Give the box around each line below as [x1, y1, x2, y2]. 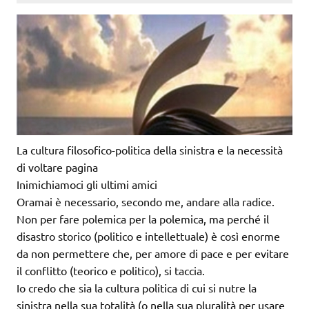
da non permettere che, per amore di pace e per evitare [17, 246, 289, 261]
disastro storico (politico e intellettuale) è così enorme [17, 229, 280, 243]
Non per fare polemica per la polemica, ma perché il [17, 212, 269, 226]
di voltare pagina [17, 160, 98, 175]
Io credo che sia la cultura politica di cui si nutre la [17, 281, 257, 295]
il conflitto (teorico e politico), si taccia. [17, 263, 205, 278]
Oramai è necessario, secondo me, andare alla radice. [17, 195, 275, 209]
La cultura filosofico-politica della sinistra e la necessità [17, 143, 283, 157]
